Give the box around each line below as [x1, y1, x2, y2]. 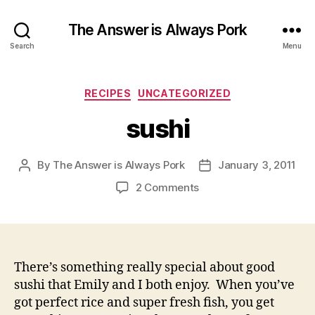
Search [10, 41, 34, 50]
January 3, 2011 [217, 157, 297, 172]
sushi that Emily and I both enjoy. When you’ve [14, 276, 295, 293]
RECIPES [84, 87, 131, 99]
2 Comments [135, 180, 200, 194]
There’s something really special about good [14, 259, 275, 276]
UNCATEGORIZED [138, 87, 231, 99]
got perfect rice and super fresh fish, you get [14, 294, 274, 311]
